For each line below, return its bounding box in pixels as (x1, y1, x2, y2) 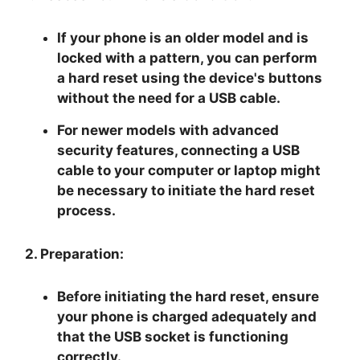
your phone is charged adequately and (57, 308, 317, 325)
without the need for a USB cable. (57, 89, 281, 106)
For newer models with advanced (57, 121, 280, 138)
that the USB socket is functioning (57, 328, 289, 345)
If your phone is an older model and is (57, 29, 309, 46)
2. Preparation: (25, 245, 125, 262)
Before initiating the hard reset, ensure (57, 288, 320, 305)
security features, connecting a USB (57, 141, 301, 158)
